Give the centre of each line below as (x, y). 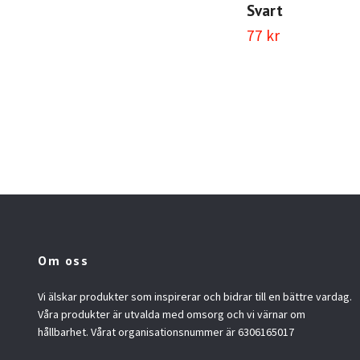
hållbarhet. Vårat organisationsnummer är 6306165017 (166, 332)
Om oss (63, 261)
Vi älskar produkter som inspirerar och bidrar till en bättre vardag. (195, 297)
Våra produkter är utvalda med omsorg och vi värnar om (172, 315)
